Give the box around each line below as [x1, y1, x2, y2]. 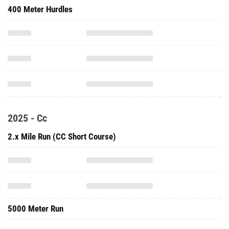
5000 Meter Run [8, 203, 63, 214]
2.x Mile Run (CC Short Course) [8, 131, 116, 142]
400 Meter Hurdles [8, 4, 73, 14]
